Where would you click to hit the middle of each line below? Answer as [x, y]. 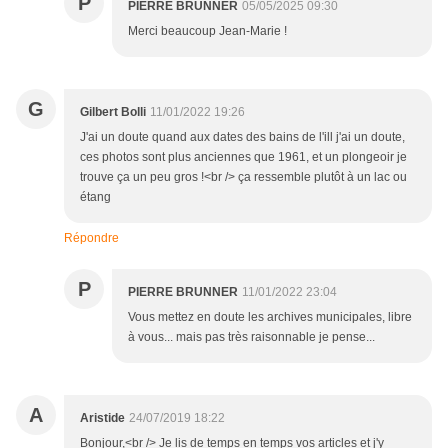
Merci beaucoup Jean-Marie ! [207, 30]
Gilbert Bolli [113, 111]
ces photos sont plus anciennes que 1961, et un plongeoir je [243, 156]
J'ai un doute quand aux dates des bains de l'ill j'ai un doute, [242, 136]
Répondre [91, 237]
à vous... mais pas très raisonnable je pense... [251, 336]
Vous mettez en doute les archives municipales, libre [270, 316]
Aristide [102, 417]
